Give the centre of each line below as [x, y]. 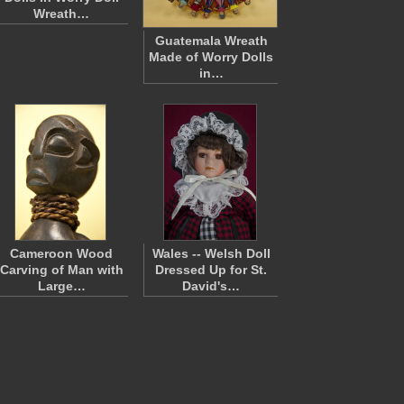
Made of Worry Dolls [211, 57]
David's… [211, 286]
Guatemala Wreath [211, 41]
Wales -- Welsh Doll [211, 253]
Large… [61, 286]
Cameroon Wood [61, 253]
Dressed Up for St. [211, 270]
